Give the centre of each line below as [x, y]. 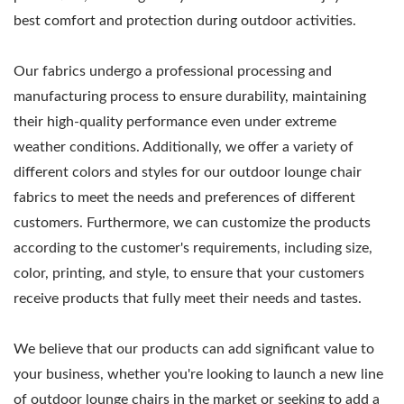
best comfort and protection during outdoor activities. [185, 20]
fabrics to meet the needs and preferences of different [184, 197]
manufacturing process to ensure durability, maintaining [190, 96]
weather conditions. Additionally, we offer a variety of [184, 147]
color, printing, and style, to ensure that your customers [189, 273]
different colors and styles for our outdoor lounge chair [188, 172]
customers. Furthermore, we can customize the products [192, 222]
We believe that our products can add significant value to [194, 349]
